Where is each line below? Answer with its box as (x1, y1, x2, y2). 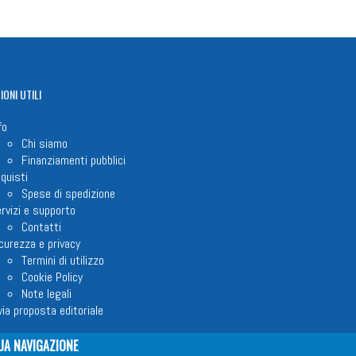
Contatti (21, 219, 61, 236)
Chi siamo (21, 135, 68, 153)
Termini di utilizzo (21, 252, 104, 269)
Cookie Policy (21, 269, 83, 286)
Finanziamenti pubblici (21, 152, 126, 169)
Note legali (21, 285, 72, 303)
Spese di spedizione (21, 185, 115, 203)
